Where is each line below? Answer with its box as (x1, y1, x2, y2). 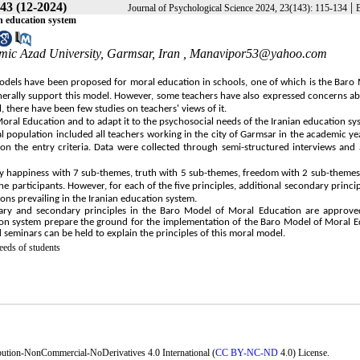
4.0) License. (278, 346, 330, 358)
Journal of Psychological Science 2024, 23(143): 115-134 (128, 2, 347, 14)
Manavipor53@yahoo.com (190, 46, 327, 60)
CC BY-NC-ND (215, 346, 279, 358)
